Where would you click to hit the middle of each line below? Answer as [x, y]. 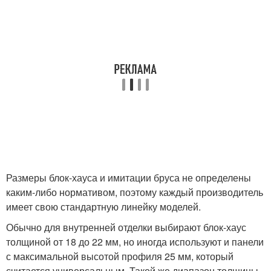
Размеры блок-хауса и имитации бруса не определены [129, 178]
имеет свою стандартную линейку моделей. [103, 207]
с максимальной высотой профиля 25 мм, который [120, 256]
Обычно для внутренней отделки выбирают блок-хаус [126, 227]
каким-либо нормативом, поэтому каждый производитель [135, 192]
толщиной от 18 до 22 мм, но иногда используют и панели [135, 242]
